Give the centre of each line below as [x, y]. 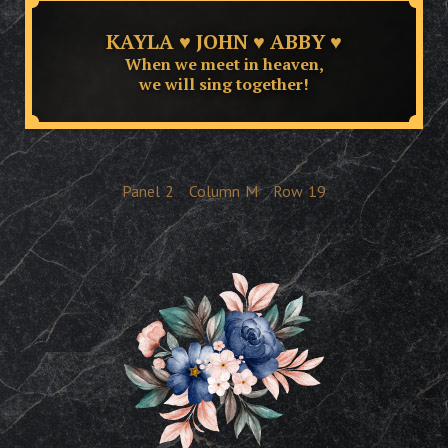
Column [214, 191]
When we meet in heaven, [224, 63]
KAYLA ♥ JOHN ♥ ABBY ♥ [224, 41]
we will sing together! [224, 83]
